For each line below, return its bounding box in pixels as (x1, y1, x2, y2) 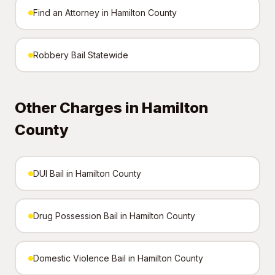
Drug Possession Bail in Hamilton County (33, 211, 195, 221)
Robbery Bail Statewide (33, 50, 128, 60)
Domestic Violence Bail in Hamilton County (33, 253, 203, 263)
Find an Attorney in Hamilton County (33, 7, 177, 18)
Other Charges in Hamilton (15, 99, 208, 117)
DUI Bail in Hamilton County (33, 168, 141, 179)
